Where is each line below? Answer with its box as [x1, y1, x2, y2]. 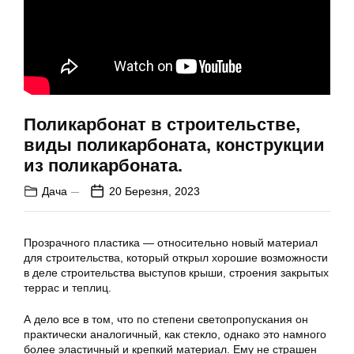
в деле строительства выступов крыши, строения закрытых [24, 265, 329, 279]
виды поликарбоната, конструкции [24, 134, 325, 155]
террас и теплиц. [24, 281, 111, 294]
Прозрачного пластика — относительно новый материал [24, 235, 318, 249]
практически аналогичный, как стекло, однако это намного [24, 327, 326, 341]
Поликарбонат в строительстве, [24, 114, 300, 134]
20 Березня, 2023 [109, 184, 200, 198]
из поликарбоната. [24, 155, 183, 175]
